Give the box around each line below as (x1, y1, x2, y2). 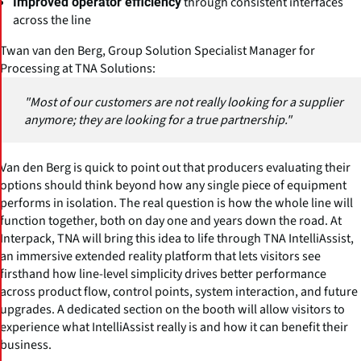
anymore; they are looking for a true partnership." (24, 110, 292, 129)
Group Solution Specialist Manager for (108, 41, 315, 60)
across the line (13, 10, 91, 29)
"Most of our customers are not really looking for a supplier (24, 93, 343, 111)
